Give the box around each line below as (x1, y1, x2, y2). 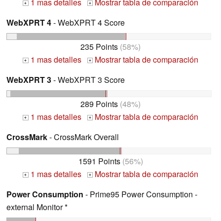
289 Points (80, 98, 118, 110)
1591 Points (78, 155, 120, 167)
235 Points (80, 41, 118, 53)
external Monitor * (6, 201, 68, 213)
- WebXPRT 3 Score (51, 74, 125, 86)
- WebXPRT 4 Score (51, 17, 125, 29)
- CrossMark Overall (47, 131, 119, 143)
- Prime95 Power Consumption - (83, 188, 197, 200)
